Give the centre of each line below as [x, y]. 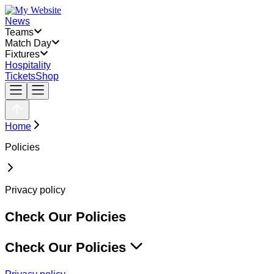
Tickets [20, 76]
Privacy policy [35, 190]
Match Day [28, 43]
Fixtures [22, 54]
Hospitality [28, 65]
